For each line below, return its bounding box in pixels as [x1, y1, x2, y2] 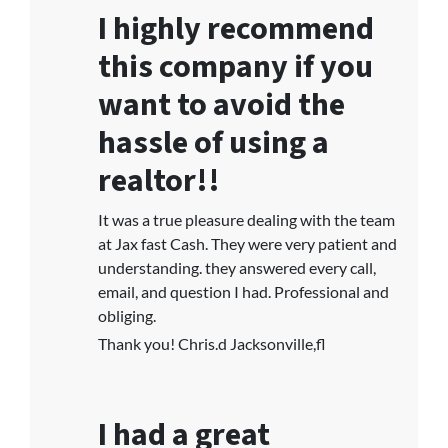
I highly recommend [98, 6, 374, 52]
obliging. [98, 306, 156, 325]
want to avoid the [98, 82, 345, 128]
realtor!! [98, 158, 220, 204]
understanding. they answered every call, [98, 258, 376, 277]
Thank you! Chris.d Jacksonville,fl [98, 334, 326, 353]
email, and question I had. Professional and [98, 282, 389, 301]
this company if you [98, 44, 373, 90]
